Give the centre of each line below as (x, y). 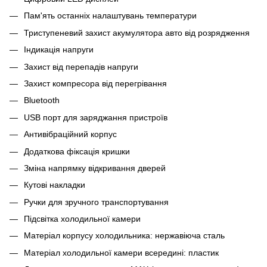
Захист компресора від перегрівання (95, 83)
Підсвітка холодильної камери (82, 219)
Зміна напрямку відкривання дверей (95, 168)
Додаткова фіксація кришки (77, 151)
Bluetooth (42, 100)
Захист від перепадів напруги (81, 66)
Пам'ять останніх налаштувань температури (110, 16)
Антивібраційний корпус (70, 134)
